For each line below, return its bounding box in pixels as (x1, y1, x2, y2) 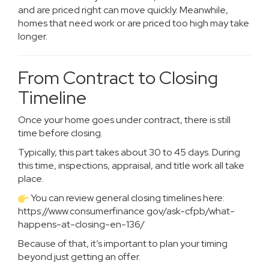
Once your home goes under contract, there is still (18, 113, 231, 126)
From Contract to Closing (18, 65, 218, 89)
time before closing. (18, 127, 103, 139)
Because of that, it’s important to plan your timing (18, 237, 228, 250)
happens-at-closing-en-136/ (18, 218, 145, 231)
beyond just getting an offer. (18, 250, 141, 263)
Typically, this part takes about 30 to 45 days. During (18, 146, 240, 159)
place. (18, 172, 44, 185)
